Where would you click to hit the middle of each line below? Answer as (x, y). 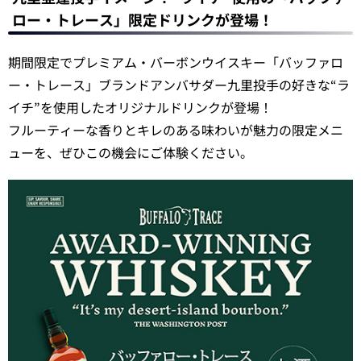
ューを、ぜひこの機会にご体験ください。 (131, 152)
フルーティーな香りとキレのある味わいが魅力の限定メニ (176, 129)
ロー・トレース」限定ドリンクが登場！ (143, 19)
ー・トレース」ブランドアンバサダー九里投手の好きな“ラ (179, 84)
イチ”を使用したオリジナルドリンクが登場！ (140, 107)
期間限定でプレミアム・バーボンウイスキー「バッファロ (176, 62)
